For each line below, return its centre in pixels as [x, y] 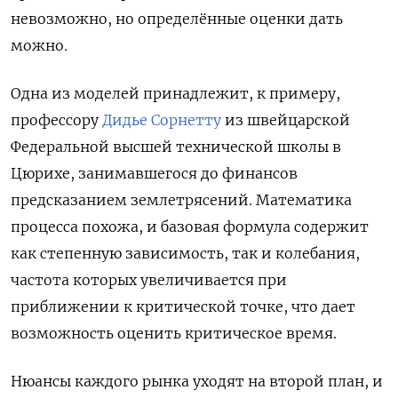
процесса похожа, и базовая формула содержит [190, 227]
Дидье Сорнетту [162, 120]
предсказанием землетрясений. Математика [181, 200]
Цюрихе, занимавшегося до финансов [154, 174]
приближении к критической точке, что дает [183, 307]
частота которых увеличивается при [149, 280]
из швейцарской [286, 120]
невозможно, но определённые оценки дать [177, 19]
